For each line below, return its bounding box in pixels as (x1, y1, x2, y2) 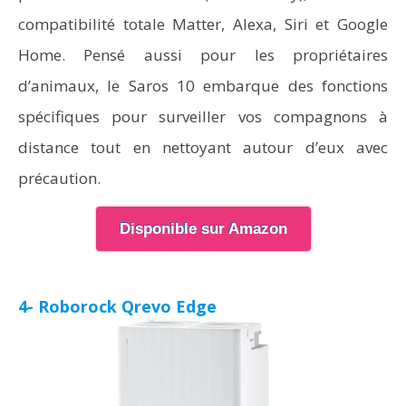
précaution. (18, 168, 101, 188)
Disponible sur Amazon (119, 220, 287, 237)
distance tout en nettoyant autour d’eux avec (18, 137, 388, 158)
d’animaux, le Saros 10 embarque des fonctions (18, 75, 388, 96)
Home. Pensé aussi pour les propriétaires (18, 44, 388, 65)
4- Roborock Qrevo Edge (18, 295, 217, 317)
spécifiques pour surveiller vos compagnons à (18, 106, 388, 127)
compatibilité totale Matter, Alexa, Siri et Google (18, 14, 388, 34)
